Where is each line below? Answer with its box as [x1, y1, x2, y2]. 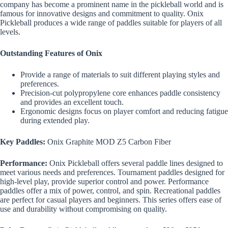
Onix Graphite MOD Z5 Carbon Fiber [47, 137, 171, 147]
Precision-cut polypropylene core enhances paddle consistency [20, 89, 220, 98]
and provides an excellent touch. [20, 98, 124, 107]
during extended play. [20, 116, 90, 125]
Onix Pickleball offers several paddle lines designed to [47, 159, 223, 168]
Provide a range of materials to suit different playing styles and [20, 70, 220, 79]
